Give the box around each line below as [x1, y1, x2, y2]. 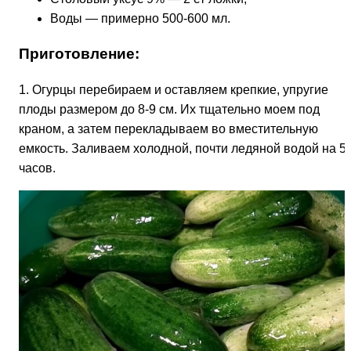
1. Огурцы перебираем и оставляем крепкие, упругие [19, 83, 328, 97]
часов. [19, 161, 56, 175]
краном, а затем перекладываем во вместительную [19, 122, 318, 136]
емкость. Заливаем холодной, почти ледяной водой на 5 [19, 142, 346, 156]
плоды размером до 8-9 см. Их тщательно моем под [19, 103, 320, 117]
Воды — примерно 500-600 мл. [50, 11, 230, 25]
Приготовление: [19, 45, 139, 63]
